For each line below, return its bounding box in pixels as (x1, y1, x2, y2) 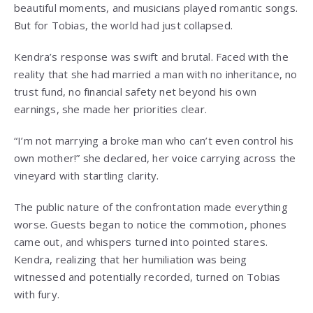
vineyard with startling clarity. (14, 168, 159, 183)
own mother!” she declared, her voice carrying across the (14, 151, 296, 166)
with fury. (14, 287, 59, 302)
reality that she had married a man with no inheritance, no (14, 67, 298, 82)
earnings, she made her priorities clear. (14, 102, 207, 117)
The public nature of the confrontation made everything (14, 200, 288, 214)
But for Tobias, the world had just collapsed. (14, 18, 233, 33)
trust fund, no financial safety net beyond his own (14, 85, 257, 99)
